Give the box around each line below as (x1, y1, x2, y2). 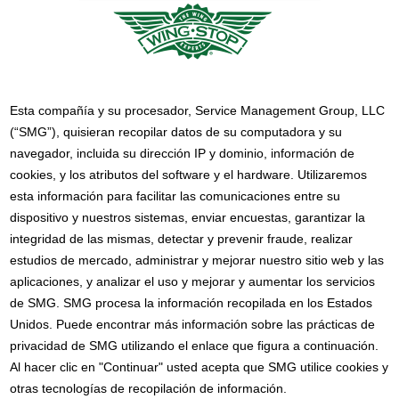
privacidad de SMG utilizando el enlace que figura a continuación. (10, 338, 379, 353)
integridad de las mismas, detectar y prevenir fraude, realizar (10, 232, 354, 246)
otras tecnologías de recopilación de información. (10, 381, 288, 395)
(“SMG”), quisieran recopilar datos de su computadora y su (10, 125, 343, 139)
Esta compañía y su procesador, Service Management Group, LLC (10, 103, 386, 118)
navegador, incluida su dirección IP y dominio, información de (10, 146, 355, 160)
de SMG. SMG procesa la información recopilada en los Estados (10, 296, 373, 310)
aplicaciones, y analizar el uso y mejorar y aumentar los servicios (10, 274, 376, 289)
